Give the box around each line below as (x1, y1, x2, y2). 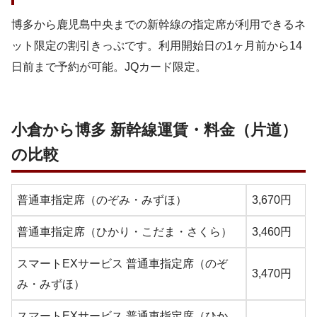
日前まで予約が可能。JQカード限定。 (11, 60, 207, 73)
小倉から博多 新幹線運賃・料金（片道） (11, 120, 297, 139)
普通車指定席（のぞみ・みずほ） (17, 193, 190, 206)
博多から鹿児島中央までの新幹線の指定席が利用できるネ (11, 18, 306, 30)
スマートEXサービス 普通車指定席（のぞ (17, 257, 228, 270)
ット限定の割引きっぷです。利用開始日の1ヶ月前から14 (11, 39, 302, 52)
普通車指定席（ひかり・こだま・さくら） (17, 225, 232, 238)
